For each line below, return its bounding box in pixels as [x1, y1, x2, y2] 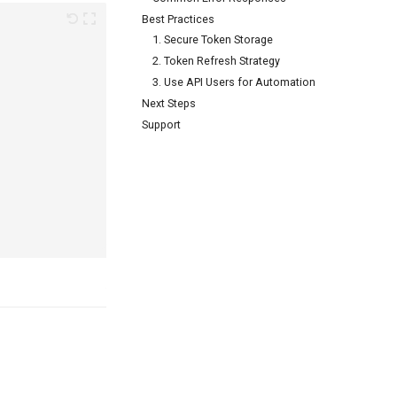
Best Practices [142, 12, 214, 26]
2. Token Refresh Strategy [152, 54, 280, 68]
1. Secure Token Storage [152, 33, 273, 47]
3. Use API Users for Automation [152, 75, 315, 89]
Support [142, 117, 181, 131]
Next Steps [142, 96, 196, 110]
